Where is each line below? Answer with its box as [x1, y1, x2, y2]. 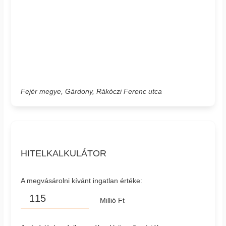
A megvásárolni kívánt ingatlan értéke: [21, 176, 143, 185]
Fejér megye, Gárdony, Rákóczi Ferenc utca [21, 87, 162, 95]
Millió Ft [99, 196, 125, 205]
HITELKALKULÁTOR [21, 148, 107, 158]
